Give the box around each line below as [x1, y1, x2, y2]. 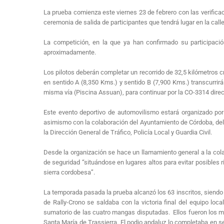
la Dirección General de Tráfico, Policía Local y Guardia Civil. [43, 128, 212, 136]
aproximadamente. [43, 48, 96, 56]
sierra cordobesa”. [43, 168, 95, 176]
